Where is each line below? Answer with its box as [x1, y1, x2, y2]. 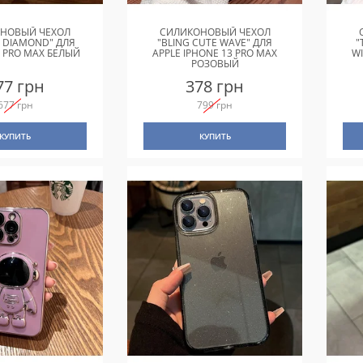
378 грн [186, 75, 245, 97]
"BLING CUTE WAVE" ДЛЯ [157, 35, 273, 49]
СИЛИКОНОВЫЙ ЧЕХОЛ [159, 24, 271, 39]
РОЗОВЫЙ [190, 56, 239, 70]
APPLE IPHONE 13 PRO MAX [152, 45, 278, 60]
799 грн [197, 97, 233, 112]
